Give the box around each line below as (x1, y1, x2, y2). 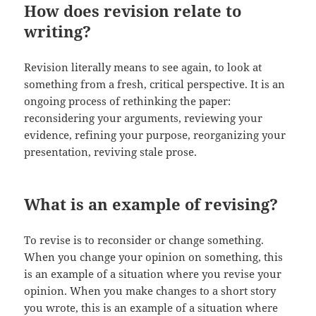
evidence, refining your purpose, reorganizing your (24, 128, 286, 142)
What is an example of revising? (24, 193, 279, 215)
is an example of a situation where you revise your (24, 267, 282, 281)
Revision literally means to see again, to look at (24, 60, 262, 75)
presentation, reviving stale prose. (24, 145, 197, 159)
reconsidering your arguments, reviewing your (24, 111, 263, 126)
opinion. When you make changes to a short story (24, 284, 276, 298)
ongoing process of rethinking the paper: (24, 94, 231, 109)
